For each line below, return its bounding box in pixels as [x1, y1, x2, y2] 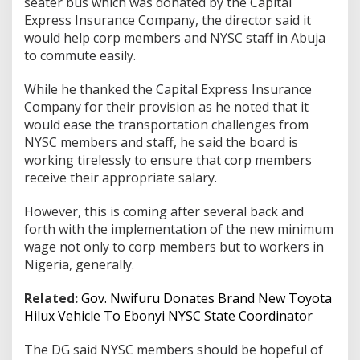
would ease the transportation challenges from [24, 116, 309, 133]
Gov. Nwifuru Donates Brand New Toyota [81, 289, 332, 307]
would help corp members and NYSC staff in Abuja [24, 29, 325, 47]
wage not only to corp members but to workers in [24, 238, 324, 256]
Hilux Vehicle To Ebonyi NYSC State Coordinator [24, 307, 313, 325]
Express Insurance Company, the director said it [24, 11, 311, 29]
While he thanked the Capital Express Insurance [24, 80, 312, 98]
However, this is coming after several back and [24, 202, 304, 220]
